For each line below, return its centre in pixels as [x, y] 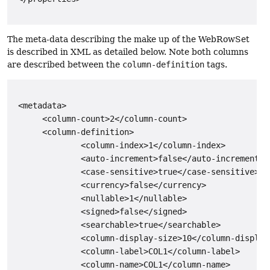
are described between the [65, 64]
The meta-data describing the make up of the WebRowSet [128, 39]
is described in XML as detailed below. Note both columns [128, 52]
